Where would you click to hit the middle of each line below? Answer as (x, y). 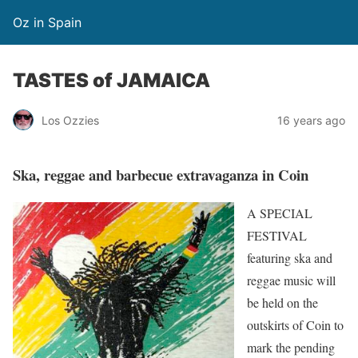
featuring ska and (290, 258)
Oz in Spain (47, 22)
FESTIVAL (277, 236)
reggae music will (291, 280)
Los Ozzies (70, 120)
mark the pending (291, 348)
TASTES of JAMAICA (111, 80)
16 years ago (311, 120)
